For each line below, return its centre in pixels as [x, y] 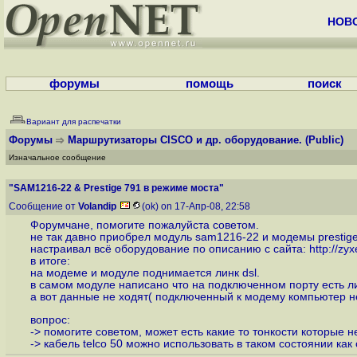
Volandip [97, 206]
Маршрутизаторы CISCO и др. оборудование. [185, 140]
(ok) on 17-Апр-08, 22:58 [197, 206]
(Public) [324, 140]
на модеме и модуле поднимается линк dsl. [145, 273]
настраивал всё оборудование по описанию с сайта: [169, 249]
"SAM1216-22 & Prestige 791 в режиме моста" [116, 188]
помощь [210, 84]
